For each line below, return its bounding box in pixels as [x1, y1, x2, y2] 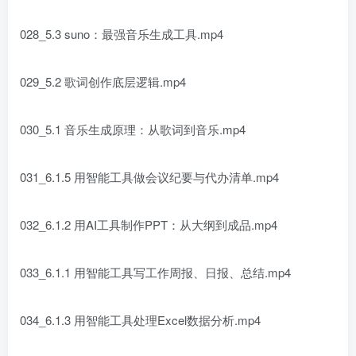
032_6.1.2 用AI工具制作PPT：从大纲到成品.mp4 [20, 216, 277, 233]
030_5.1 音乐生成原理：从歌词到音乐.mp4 [20, 121, 246, 137]
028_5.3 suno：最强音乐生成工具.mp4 [20, 25, 223, 42]
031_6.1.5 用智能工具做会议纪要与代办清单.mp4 [20, 168, 279, 185]
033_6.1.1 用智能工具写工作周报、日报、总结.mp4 [20, 264, 291, 281]
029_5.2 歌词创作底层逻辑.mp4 [20, 73, 186, 90]
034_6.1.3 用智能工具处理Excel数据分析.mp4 [20, 311, 261, 328]
